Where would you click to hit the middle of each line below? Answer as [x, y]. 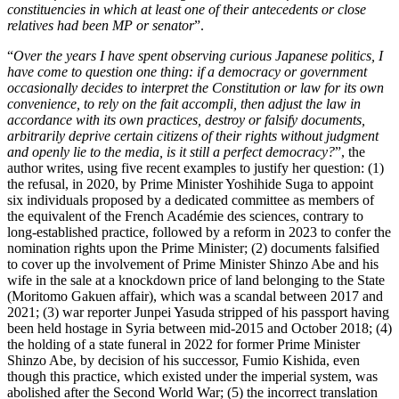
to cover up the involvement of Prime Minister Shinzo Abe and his [193, 264]
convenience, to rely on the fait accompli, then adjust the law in [184, 104]
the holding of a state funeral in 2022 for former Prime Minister [183, 344]
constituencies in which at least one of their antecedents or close [187, 9]
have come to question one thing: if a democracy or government [187, 72]
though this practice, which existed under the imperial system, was [192, 376]
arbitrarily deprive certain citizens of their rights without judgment [193, 136]
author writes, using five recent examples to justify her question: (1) [195, 168]
